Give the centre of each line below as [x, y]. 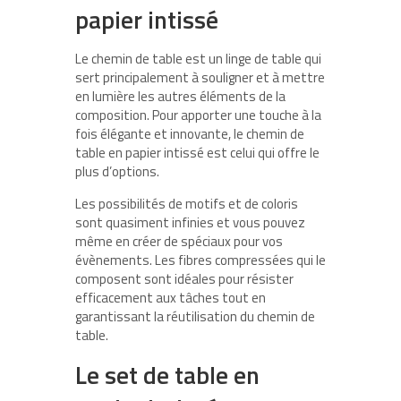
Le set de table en [167, 375]
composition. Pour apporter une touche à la [198, 115]
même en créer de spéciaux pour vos [179, 242]
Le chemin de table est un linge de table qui [198, 59]
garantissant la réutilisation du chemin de [195, 317]
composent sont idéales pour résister [184, 279]
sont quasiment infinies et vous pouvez [190, 223]
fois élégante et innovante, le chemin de [190, 134]
